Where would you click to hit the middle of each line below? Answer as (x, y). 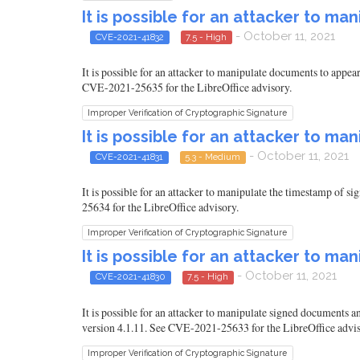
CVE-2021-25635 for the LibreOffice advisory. (187, 87)
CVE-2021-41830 (130, 277)
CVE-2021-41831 (129, 156)
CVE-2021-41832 (129, 37)
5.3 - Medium (213, 156)
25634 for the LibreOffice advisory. (160, 207)
